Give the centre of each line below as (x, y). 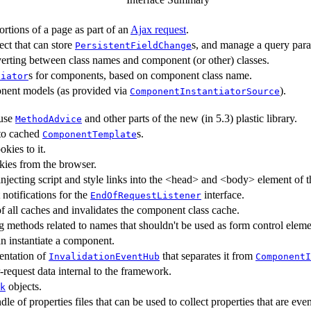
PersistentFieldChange (133, 45)
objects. (24, 286)
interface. (223, 194)
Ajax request (158, 29)
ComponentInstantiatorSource (205, 91)
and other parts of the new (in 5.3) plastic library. (190, 118)
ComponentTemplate (90, 134)
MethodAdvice (49, 119)
